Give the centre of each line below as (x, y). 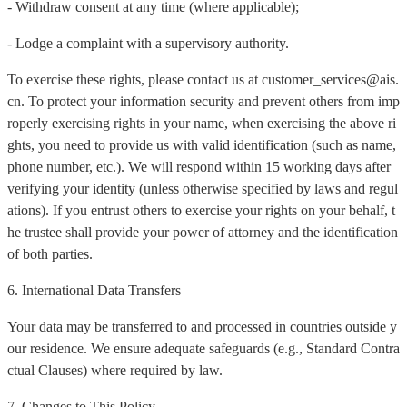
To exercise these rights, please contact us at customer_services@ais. (203, 80)
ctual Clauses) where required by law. (115, 371)
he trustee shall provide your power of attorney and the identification (203, 233)
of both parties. (50, 254)
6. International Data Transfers (94, 291)
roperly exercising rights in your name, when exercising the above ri (202, 124)
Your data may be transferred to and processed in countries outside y (202, 327)
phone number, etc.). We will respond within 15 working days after (199, 167)
